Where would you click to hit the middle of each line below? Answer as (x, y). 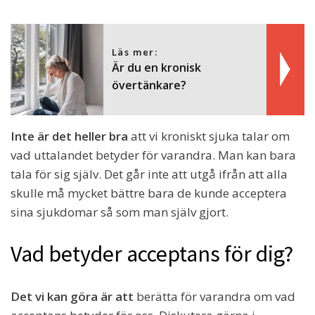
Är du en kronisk (156, 67)
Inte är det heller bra (71, 136)
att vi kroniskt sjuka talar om (210, 136)
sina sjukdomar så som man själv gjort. (120, 212)
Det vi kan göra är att (73, 296)
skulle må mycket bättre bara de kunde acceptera (149, 193)
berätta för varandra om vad (216, 296)
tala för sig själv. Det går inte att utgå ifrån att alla (149, 174)
